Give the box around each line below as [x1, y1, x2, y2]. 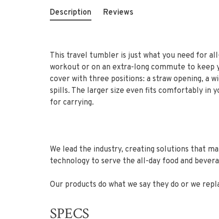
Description [50, 7, 91, 18]
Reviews [103, 7, 133, 18]
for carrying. [50, 97, 94, 108]
